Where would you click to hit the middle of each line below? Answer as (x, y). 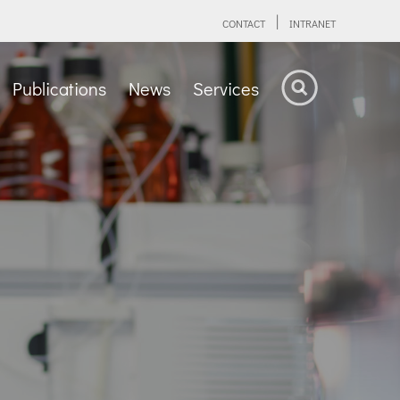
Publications (59, 88)
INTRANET (312, 23)
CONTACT (244, 23)
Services (226, 88)
